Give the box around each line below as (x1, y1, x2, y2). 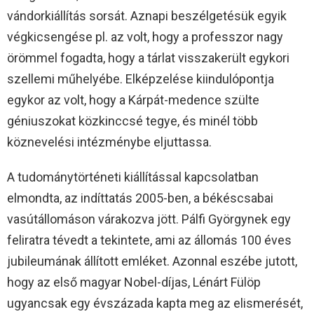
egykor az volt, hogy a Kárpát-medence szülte (7, 93, 259, 108)
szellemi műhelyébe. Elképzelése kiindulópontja (7, 71, 274, 87)
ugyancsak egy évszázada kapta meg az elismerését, (7, 296, 303, 311)
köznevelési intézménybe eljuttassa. (7, 135, 212, 150)
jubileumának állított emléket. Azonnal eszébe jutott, (7, 254, 297, 269)
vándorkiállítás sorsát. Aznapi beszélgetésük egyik (7, 8, 287, 24)
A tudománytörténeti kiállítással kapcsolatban (7, 170, 259, 185)
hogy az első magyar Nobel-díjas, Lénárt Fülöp (7, 275, 261, 290)
